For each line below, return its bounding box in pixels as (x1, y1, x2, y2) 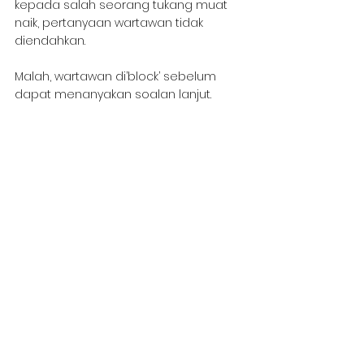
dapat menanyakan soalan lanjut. (15, 85, 211, 102)
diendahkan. (15, 32, 85, 49)
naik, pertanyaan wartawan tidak (15, 14, 206, 31)
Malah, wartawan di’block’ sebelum (15, 67, 219, 84)
